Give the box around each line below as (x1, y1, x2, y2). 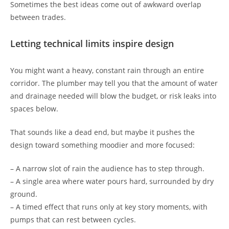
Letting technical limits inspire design (10, 37, 174, 50)
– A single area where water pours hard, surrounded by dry (10, 176, 214, 187)
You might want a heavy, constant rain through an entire (10, 65, 204, 76)
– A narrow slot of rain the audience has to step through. (10, 164, 204, 174)
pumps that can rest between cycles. (10, 215, 136, 225)
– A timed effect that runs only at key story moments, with (10, 202, 208, 212)
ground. (10, 189, 37, 199)
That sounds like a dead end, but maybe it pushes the (10, 127, 195, 138)
